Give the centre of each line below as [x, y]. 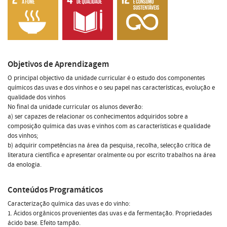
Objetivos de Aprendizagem [58, 64]
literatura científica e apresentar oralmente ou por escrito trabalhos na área [112, 155]
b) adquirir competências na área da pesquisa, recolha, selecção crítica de [109, 145]
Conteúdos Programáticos [55, 190]
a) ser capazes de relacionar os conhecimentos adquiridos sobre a [98, 116]
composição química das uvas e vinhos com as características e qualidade [109, 126]
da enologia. [25, 164]
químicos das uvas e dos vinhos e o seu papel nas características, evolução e [111, 87]
